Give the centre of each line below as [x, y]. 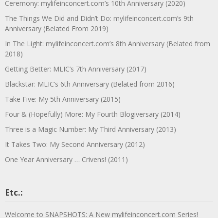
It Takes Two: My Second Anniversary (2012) [75, 144]
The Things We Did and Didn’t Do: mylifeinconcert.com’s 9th [99, 18]
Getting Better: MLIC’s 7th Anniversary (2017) [76, 69]
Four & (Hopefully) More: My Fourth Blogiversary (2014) [93, 114]
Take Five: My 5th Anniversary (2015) [63, 99]
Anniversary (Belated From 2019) [57, 28]
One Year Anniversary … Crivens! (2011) [66, 159]
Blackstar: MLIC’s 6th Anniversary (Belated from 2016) [90, 84]
